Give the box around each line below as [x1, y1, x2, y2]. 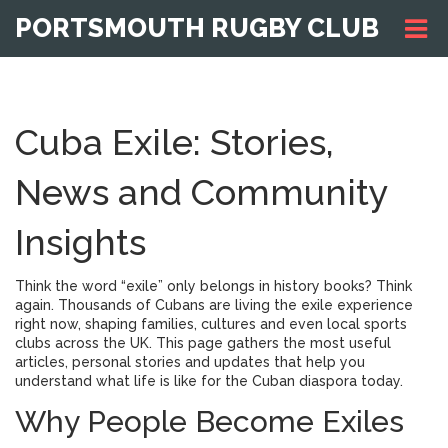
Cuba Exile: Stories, [15, 121, 334, 163]
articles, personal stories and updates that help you [15, 354, 365, 370]
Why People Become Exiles [15, 404, 404, 439]
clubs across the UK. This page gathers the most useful [15, 335, 391, 351]
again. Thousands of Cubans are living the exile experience [15, 297, 413, 313]
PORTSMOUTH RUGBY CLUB [15, 13, 379, 43]
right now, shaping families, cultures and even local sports [15, 316, 407, 332]
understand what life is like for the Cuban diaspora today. [15, 373, 403, 389]
